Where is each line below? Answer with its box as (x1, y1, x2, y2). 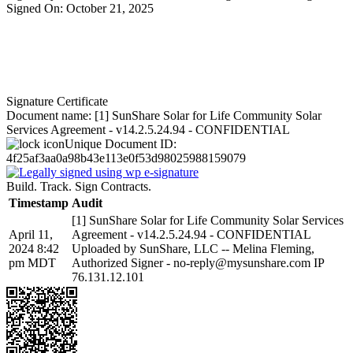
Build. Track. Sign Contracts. (6, 180, 151, 193)
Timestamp (9, 196, 69, 210)
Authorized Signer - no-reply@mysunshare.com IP (72, 256, 324, 269)
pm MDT (9, 256, 56, 269)
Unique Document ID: (65, 137, 176, 150)
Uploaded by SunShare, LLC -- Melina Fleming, (72, 242, 314, 255)
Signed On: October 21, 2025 (6, 2, 154, 15)
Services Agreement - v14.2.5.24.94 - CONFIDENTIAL (6, 123, 290, 136)
